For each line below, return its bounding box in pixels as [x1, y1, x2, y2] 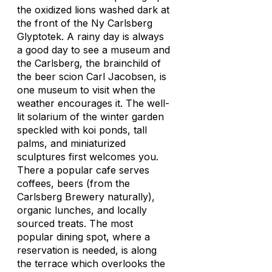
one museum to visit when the [17, 84, 155, 96]
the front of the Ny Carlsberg [17, 17, 152, 29]
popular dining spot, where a [17, 231, 150, 243]
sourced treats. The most [17, 217, 133, 229]
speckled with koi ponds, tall [17, 124, 147, 136]
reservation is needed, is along [17, 244, 157, 256]
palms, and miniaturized [17, 137, 126, 149]
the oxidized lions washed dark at [17, 4, 169, 16]
